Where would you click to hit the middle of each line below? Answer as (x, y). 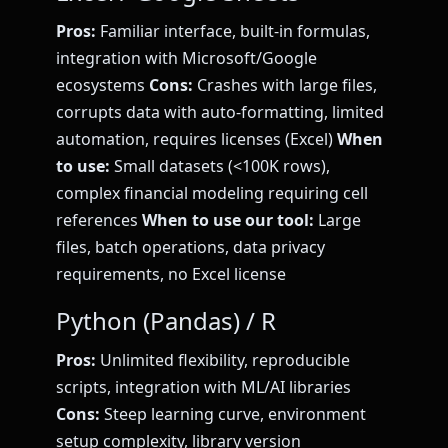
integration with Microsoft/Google (186, 58)
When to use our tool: (228, 220)
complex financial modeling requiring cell (212, 193)
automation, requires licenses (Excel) (196, 139)
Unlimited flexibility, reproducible (223, 359)
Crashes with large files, (285, 85)
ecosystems (102, 85)
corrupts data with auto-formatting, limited (220, 112)
